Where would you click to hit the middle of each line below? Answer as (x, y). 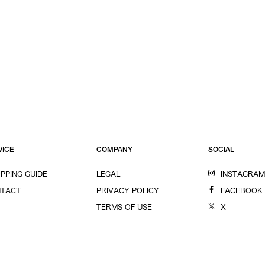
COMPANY (114, 150)
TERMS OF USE (124, 207)
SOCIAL (222, 150)
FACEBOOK (242, 190)
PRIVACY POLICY (127, 190)
